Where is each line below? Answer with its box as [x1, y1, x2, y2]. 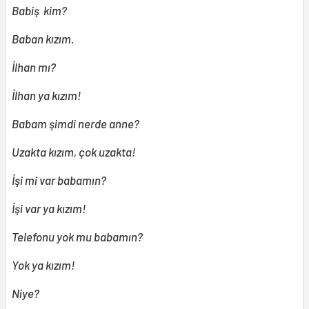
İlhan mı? [12, 60, 56, 74]
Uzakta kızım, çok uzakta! [12, 145, 135, 159]
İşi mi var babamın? [12, 173, 106, 188]
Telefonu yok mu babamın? [12, 230, 143, 244]
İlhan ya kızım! [12, 88, 81, 103]
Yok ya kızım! [12, 258, 74, 272]
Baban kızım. [12, 32, 74, 46]
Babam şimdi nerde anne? [12, 117, 139, 131]
